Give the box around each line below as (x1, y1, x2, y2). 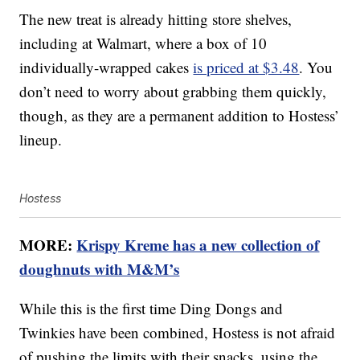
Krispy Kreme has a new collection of (76, 234, 320, 256)
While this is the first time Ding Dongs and (19, 298, 284, 319)
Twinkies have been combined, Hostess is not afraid (19, 322, 336, 343)
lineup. (19, 129, 63, 150)
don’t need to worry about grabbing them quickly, (19, 81, 327, 102)
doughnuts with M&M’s (19, 258, 180, 280)
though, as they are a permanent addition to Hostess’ (19, 105, 340, 126)
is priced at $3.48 (193, 57, 300, 78)
